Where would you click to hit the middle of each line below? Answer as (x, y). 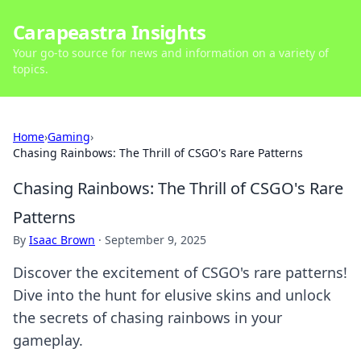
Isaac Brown (62, 240)
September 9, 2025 (156, 240)
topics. (31, 69)
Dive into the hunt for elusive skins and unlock (172, 295)
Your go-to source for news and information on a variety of (171, 53)
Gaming (69, 137)
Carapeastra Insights (109, 32)
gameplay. (48, 340)
